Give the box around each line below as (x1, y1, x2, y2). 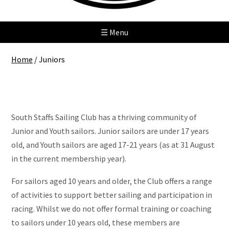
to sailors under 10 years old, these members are (11, 217, 180, 228)
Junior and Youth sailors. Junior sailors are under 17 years (11, 125, 209, 136)
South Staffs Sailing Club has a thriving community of (11, 111, 197, 122)
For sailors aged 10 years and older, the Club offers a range (11, 176, 212, 187)
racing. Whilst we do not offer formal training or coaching (11, 203, 212, 214)
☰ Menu (101, 27, 128, 37)
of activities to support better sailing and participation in (11, 190, 212, 200)
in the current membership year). (11, 153, 126, 164)
